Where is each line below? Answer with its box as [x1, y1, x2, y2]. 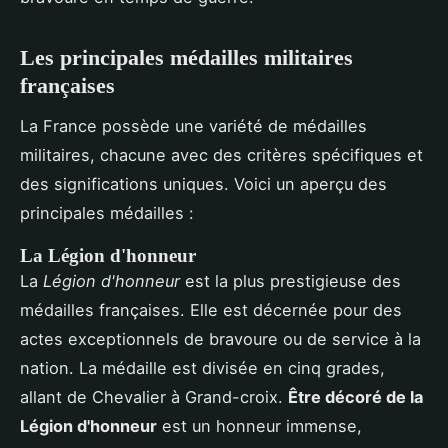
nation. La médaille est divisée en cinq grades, [20, 358, 385, 379]
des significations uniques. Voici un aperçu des [20, 174, 387, 195]
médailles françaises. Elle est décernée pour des [20, 300, 402, 321]
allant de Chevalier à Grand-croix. [20, 387, 288, 408]
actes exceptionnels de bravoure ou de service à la [20, 329, 421, 350]
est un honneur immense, [157, 416, 362, 437]
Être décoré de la [288, 387, 423, 408]
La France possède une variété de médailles [20, 116, 367, 137]
